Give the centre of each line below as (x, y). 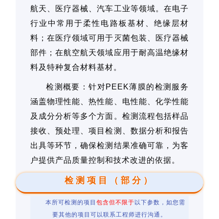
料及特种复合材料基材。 (76, 67)
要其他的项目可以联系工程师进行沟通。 (109, 215)
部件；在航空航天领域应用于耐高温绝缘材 (109, 53)
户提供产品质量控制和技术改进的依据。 (105, 160)
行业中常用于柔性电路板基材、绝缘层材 (109, 23)
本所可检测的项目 (71, 202)
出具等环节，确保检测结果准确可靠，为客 (109, 145)
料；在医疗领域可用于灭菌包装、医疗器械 (109, 38)
